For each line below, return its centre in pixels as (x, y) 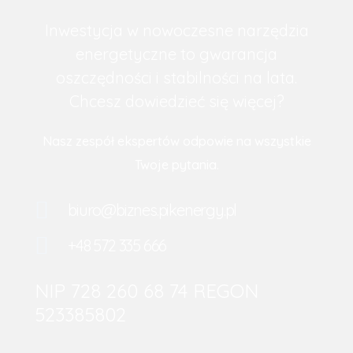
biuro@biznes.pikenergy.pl (152, 210)
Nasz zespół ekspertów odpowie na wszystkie (176, 141)
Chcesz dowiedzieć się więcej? (176, 102)
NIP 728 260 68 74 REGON (146, 291)
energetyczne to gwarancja (176, 54)
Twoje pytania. (176, 165)
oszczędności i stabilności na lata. (176, 78)
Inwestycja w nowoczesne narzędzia (176, 31)
